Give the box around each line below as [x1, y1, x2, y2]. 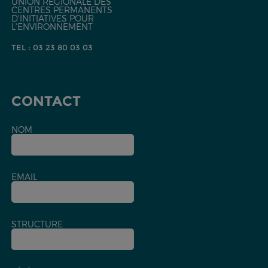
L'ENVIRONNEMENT [11, 22, 93, 32]
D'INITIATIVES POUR [11, 13, 94, 24]
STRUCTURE [11, 219, 63, 230]
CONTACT [11, 93, 81, 110]
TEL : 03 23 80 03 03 [11, 42, 93, 53]
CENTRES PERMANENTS [11, 5, 112, 16]
